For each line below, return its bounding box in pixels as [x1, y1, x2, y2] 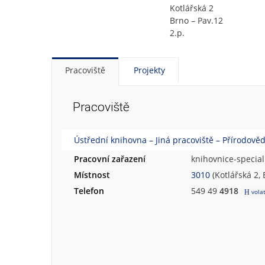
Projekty [134, 64, 165, 76]
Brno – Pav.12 [170, 15, 223, 27]
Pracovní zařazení [74, 153, 146, 165]
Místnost [74, 169, 110, 181]
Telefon [74, 185, 104, 197]
